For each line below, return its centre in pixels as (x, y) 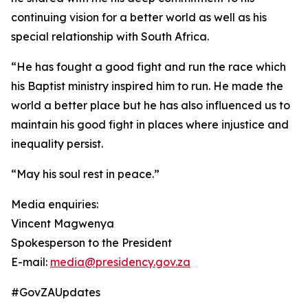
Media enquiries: (56, 204)
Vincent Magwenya (63, 223)
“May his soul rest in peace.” (85, 174)
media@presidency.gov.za (120, 262)
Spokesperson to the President (93, 243)
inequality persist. (57, 144)
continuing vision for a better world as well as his (139, 17)
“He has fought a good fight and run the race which (148, 67)
